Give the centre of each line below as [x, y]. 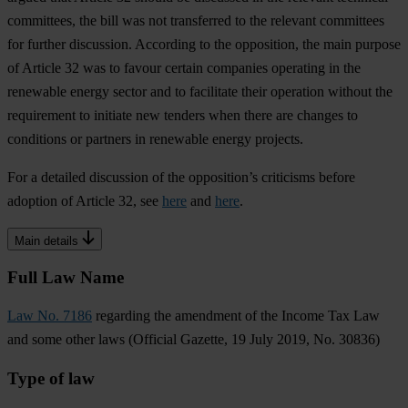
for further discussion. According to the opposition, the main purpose [204, 44]
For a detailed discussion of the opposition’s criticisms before [181, 177]
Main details [46, 240]
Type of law [51, 379]
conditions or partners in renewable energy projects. [155, 138]
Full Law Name [68, 277]
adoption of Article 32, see [85, 200]
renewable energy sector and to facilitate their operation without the [200, 91]
